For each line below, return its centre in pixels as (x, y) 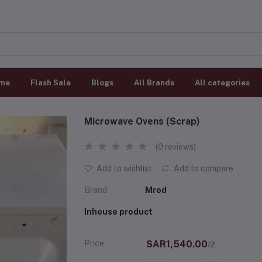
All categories (222, 82)
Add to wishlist (123, 168)
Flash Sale (51, 82)
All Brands (154, 82)
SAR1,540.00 (177, 244)
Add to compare (203, 168)
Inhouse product (118, 212)
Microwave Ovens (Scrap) (142, 121)
